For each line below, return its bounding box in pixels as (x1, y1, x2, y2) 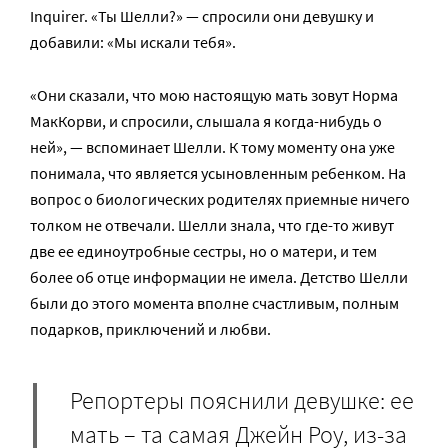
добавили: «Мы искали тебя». (30, 32, 236, 53)
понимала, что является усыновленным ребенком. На (30, 163, 406, 184)
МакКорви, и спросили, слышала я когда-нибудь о (30, 111, 382, 132)
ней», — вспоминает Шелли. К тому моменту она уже (30, 137, 395, 158)
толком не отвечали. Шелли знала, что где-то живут (30, 215, 394, 236)
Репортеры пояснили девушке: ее (70, 384, 414, 416)
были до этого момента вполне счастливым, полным (30, 293, 399, 314)
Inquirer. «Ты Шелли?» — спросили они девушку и (30, 6, 374, 27)
